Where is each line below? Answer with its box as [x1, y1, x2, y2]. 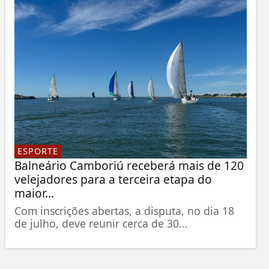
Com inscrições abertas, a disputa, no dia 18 [14, 204, 234, 219]
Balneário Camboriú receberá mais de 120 [14, 157, 244, 174]
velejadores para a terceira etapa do [14, 171, 212, 188]
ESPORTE [17, 145, 58, 157]
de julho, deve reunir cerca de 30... [14, 216, 188, 231]
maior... [14, 185, 54, 202]
